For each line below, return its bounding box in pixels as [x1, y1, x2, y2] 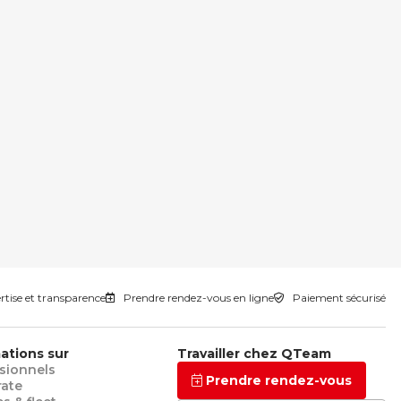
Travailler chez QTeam [176, 346, 331, 363]
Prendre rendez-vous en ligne [121, 291, 274, 305]
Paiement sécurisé [290, 291, 386, 305]
